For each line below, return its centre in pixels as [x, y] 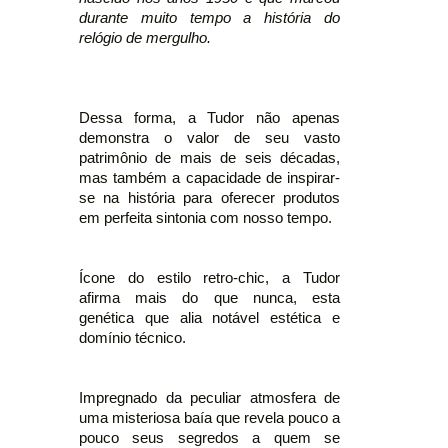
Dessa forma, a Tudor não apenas [209, 117]
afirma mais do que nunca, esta [209, 297]
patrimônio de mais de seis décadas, [209, 157]
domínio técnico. [132, 337]
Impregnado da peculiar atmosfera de [209, 397]
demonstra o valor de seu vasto [209, 137]
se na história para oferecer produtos [209, 197]
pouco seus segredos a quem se [209, 437]
